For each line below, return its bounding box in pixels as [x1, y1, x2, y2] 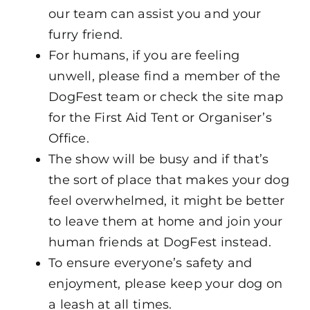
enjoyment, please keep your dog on [48, 275, 283, 291]
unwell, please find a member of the [48, 68, 281, 84]
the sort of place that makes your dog [48, 172, 289, 188]
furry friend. [48, 26, 123, 42]
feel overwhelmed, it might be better [48, 192, 285, 208]
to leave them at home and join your [48, 213, 283, 229]
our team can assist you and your [48, 6, 262, 21]
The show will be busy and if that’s [48, 151, 269, 167]
